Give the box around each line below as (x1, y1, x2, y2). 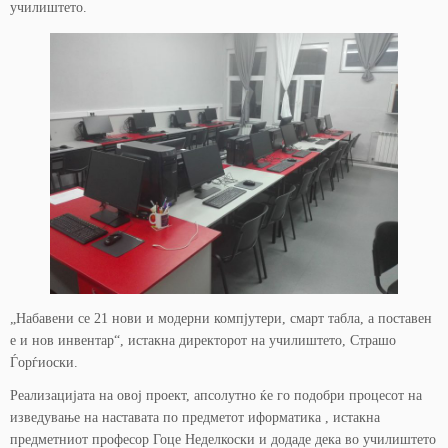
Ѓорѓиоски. (10, 355, 78, 370)
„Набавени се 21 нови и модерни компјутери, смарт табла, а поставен (10, 311, 432, 326)
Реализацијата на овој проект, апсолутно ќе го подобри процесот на (10, 388, 422, 403)
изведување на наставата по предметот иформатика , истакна (10, 410, 380, 425)
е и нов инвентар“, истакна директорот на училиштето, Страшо (10, 333, 396, 348)
